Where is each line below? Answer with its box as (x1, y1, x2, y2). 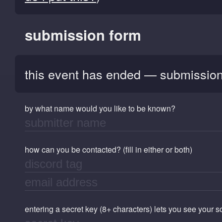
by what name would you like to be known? (25, 103, 175, 114)
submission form (25, 24, 141, 46)
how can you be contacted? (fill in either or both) (25, 144, 192, 156)
